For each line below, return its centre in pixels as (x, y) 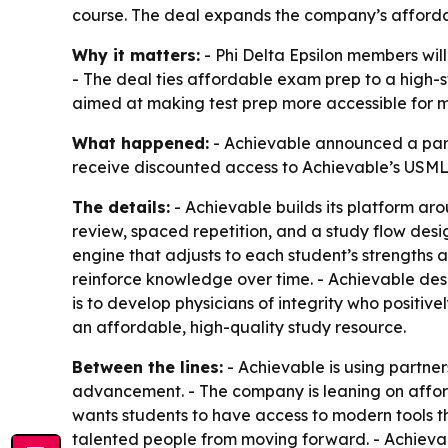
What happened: (140, 142)
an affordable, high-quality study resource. (239, 326)
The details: (121, 206)
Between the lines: (147, 366)
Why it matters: (136, 54)
